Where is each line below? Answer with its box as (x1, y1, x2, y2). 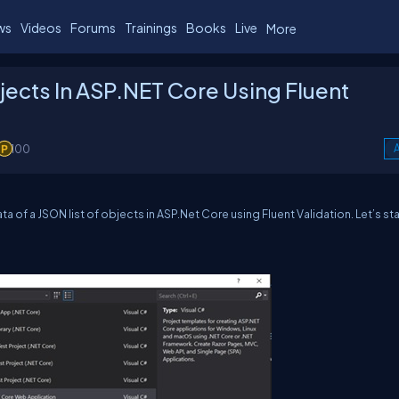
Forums (70, 19, 116, 36)
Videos (20, 19, 61, 36)
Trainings (125, 19, 177, 36)
